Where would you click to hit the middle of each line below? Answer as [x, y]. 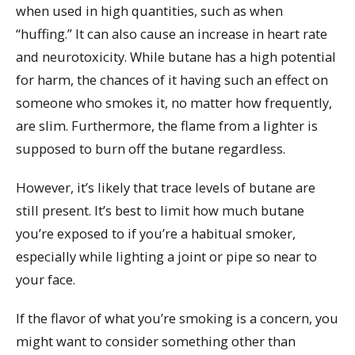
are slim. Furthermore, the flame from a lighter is [167, 126]
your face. [46, 280]
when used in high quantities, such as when [149, 11]
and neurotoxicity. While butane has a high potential [176, 57]
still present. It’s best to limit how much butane [160, 211]
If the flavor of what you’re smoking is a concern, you [177, 318]
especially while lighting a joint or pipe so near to [166, 257]
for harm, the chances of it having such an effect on [172, 80]
